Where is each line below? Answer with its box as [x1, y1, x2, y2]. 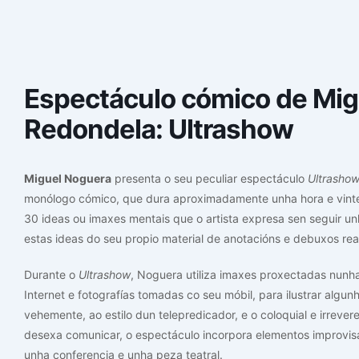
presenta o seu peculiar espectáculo [111, 171, 308, 185]
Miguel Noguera [24, 171, 111, 185]
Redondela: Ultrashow [24, 113, 293, 145]
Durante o [24, 268, 79, 281]
